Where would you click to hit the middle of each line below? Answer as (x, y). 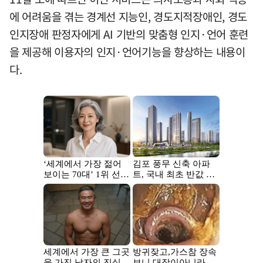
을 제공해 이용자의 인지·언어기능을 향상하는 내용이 (127, 51)
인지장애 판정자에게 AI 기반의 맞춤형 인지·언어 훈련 (129, 34)
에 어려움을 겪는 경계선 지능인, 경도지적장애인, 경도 (129, 16)
